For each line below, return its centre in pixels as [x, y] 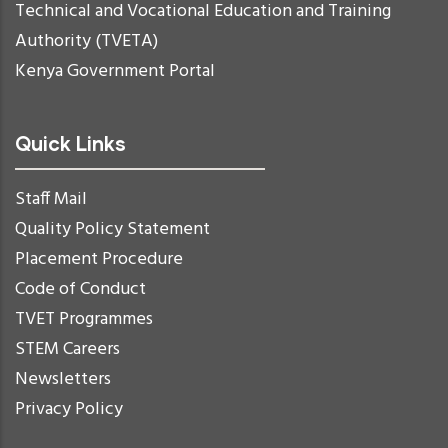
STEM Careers [67, 349]
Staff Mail [51, 199]
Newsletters [63, 379]
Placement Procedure [99, 259]
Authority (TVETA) [86, 41]
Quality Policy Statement [112, 229]
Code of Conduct [80, 289]
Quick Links [70, 142]
